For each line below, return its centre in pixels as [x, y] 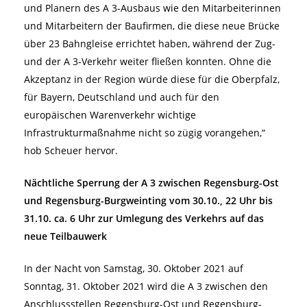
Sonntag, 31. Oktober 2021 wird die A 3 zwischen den [146, 286]
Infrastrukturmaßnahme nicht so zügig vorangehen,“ [145, 132]
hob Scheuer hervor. [71, 150]
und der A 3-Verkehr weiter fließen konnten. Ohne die [148, 61]
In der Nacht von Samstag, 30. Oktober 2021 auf [134, 268]
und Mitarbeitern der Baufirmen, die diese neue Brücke [152, 25]
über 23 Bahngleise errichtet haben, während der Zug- [150, 43]
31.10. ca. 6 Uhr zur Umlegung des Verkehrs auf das [144, 218]
